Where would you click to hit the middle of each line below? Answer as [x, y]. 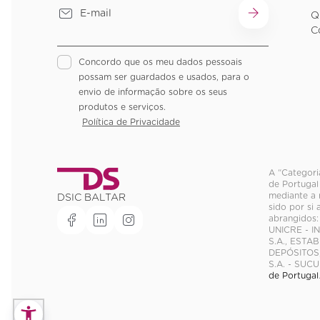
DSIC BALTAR [91, 198]
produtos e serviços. [122, 107]
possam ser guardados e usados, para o [164, 77]
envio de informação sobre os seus [153, 92]
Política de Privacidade [131, 122]
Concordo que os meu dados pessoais [160, 62]
